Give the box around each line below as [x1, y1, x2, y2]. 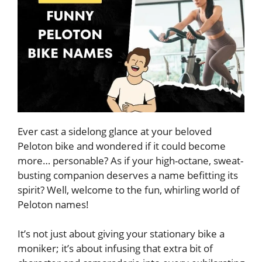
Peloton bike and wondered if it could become [18, 139, 226, 153]
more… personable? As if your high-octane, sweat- [18, 153, 243, 167]
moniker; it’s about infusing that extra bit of [18, 242, 213, 255]
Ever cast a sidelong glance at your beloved [18, 124, 212, 138]
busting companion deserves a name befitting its [18, 168, 238, 182]
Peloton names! [18, 197, 89, 211]
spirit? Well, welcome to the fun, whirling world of [18, 182, 240, 196]
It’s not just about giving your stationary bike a [18, 227, 225, 240]
